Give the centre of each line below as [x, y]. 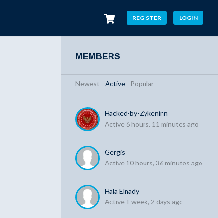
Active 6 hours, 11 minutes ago [152, 124]
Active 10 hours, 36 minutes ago [154, 163]
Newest [88, 83]
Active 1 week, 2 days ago [144, 202]
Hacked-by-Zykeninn [136, 113]
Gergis [115, 152]
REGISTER [147, 18]
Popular [142, 83]
